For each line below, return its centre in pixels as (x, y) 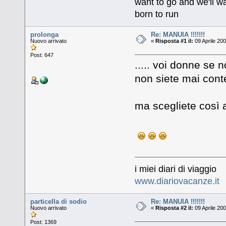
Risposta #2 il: (175, 208)
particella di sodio (59, 202)
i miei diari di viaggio (175, 169)
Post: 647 (42, 55)
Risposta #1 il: (175, 41)
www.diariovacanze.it (177, 181)
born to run (156, 14)
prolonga (45, 35)
